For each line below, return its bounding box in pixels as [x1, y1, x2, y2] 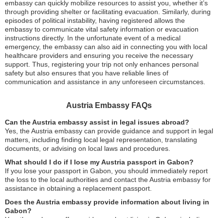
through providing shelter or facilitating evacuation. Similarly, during [5, 8, 211, 16]
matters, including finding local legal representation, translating [5, 136, 197, 144]
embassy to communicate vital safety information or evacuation [5, 25, 199, 33]
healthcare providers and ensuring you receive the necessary [5, 52, 193, 59]
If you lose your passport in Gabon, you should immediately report [5, 167, 208, 175]
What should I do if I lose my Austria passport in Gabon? [5, 158, 194, 166]
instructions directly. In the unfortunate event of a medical [5, 34, 181, 42]
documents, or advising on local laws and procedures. [5, 145, 170, 152]
